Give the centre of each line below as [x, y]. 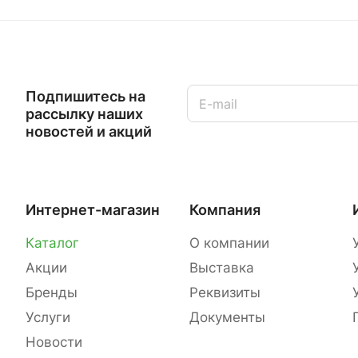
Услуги [48, 318]
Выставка [221, 268]
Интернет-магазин [93, 210]
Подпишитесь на [86, 97]
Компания [225, 210]
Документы [227, 318]
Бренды [52, 293]
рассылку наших [84, 114]
